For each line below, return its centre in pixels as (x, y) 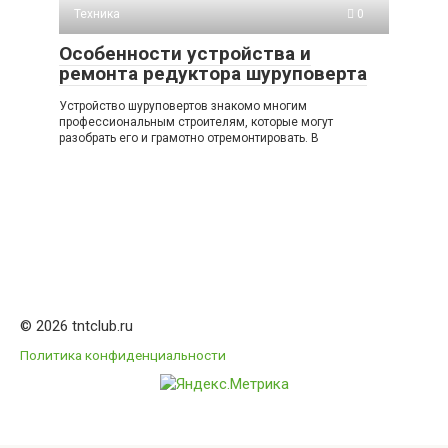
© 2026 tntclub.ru (76, 326)
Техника (97, 14)
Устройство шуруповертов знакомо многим (183, 106)
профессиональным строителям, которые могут (196, 122)
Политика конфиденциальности (123, 355)
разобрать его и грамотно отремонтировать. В (189, 138)
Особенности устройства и (185, 54)
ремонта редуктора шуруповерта (213, 74)
